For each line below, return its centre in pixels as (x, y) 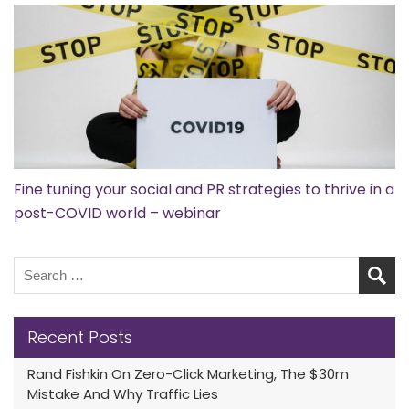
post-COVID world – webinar (117, 213)
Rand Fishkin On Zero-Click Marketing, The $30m (188, 373)
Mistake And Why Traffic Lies (123, 393)
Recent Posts (80, 337)
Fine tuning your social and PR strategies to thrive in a (204, 189)
